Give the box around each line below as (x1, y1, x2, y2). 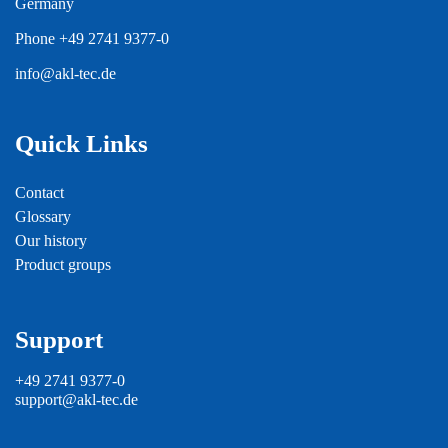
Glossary (15, 208, 71, 226)
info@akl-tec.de (15, 65, 116, 83)
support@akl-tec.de (15, 391, 138, 409)
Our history (15, 232, 87, 250)
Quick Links (15, 130, 148, 158)
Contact (15, 184, 64, 202)
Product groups (15, 256, 111, 274)
